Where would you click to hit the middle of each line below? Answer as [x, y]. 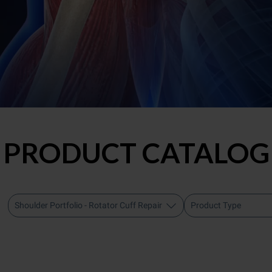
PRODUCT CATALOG [136, 153]
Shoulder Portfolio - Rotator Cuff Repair [88, 205]
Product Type [216, 205]
